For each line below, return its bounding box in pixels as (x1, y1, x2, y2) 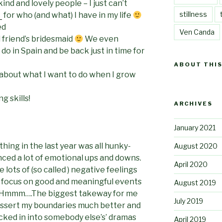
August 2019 (173, 178, 216, 187)
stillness (179, 9, 207, 18)
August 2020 (173, 141, 218, 150)
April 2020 (173, 160, 208, 168)
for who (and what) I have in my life (2, 10, 133, 20)
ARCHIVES (173, 100, 213, 107)
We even (83, 34, 119, 44)
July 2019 (173, 196, 203, 205)
